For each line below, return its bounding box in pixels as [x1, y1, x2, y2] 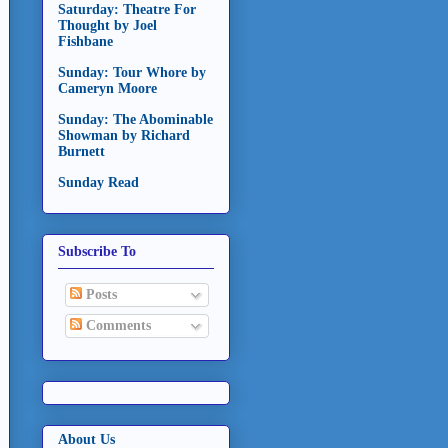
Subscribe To [58, 243, 136, 259]
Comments [82, 317, 151, 333]
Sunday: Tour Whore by [58, 65, 206, 81]
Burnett [58, 144, 105, 160]
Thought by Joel [58, 18, 157, 34]
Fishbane [58, 34, 113, 50]
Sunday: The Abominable [58, 112, 213, 128]
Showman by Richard [58, 128, 190, 144]
